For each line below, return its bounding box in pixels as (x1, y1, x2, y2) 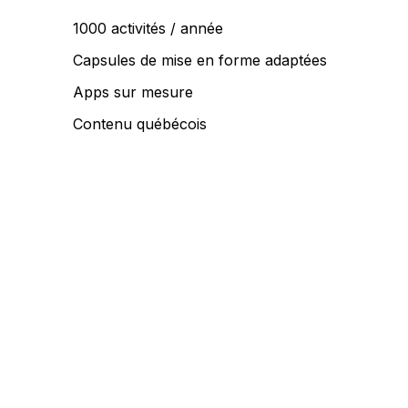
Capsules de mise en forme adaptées (73, 50, 327, 69)
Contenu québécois (73, 114, 207, 133)
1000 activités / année (73, 18, 223, 37)
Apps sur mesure (73, 82, 193, 101)
